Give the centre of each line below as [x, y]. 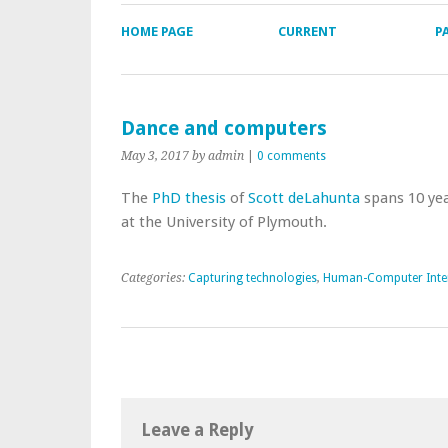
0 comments [291, 156]
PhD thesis [189, 198]
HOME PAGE [157, 31]
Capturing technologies [252, 278]
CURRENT [307, 31]
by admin [218, 156]
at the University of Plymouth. [224, 222]
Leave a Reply [197, 430]
